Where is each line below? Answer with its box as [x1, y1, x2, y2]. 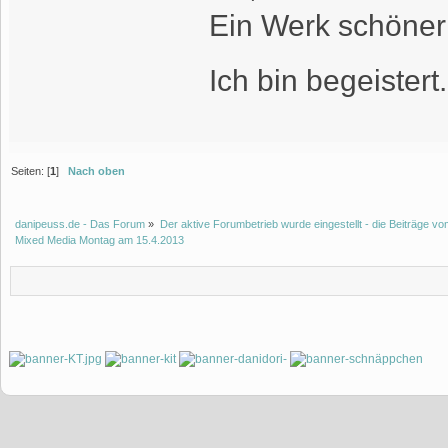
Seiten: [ [11, 164, 51, 177]
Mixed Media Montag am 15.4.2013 [15, 233, 185, 246]
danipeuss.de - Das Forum [15, 217, 146, 230]
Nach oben [68, 164, 126, 177]
